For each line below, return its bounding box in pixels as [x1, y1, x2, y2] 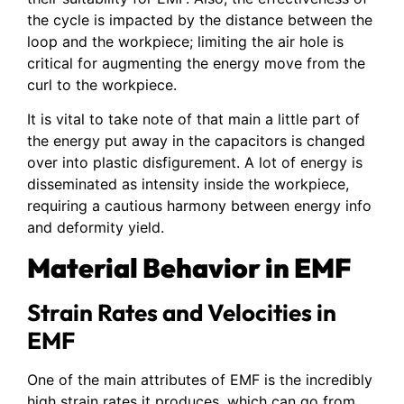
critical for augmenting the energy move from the [27, 53, 365, 72]
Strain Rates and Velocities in [27, 297, 336, 327]
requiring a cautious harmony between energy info [27, 197, 372, 216]
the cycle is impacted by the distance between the [27, 10, 372, 29]
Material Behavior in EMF [27, 250, 351, 285]
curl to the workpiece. [27, 75, 177, 94]
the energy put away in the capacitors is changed [27, 132, 365, 151]
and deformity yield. [27, 218, 164, 237]
